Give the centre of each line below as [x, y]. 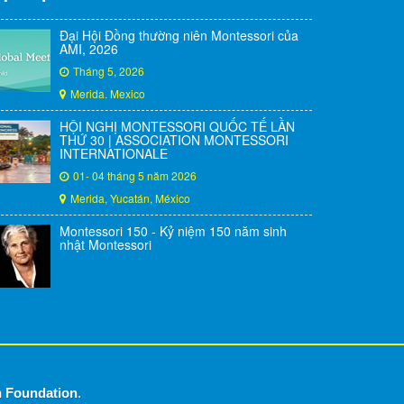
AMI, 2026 [89, 49]
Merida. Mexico [108, 93]
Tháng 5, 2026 [109, 71]
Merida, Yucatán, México [130, 198]
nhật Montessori [106, 244]
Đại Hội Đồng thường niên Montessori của [179, 35]
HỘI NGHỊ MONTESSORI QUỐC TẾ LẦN [177, 126]
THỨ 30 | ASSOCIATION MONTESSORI [174, 140]
